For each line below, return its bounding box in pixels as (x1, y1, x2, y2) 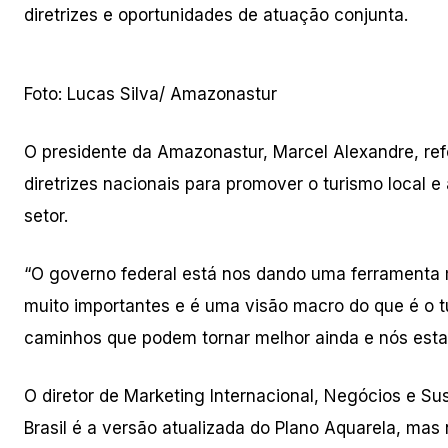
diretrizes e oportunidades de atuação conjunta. (24, 5, 408, 26)
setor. (24, 206, 68, 227)
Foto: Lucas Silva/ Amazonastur (24, 84, 277, 105)
